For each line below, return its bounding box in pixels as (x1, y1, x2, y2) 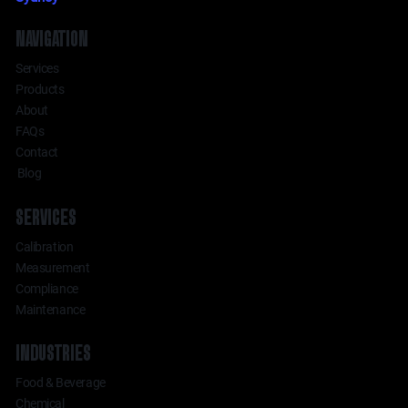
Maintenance (15, 301, 86, 317)
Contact (15, 145, 59, 160)
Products (15, 82, 65, 97)
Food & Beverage (15, 375, 106, 391)
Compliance (15, 280, 78, 296)
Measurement (15, 260, 90, 275)
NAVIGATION (15, 26, 89, 53)
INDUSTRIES (15, 341, 92, 367)
